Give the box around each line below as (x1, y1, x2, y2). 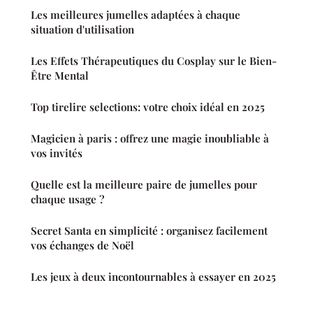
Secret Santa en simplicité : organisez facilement (31, 223, 268, 238)
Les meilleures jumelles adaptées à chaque (31, 7, 240, 22)
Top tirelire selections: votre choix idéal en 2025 (31, 99, 265, 114)
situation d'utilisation (31, 22, 134, 36)
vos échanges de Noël (31, 238, 134, 252)
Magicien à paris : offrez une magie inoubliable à (31, 131, 269, 145)
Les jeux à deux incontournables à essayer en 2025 (31, 269, 276, 284)
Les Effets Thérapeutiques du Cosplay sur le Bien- (31, 53, 277, 68)
